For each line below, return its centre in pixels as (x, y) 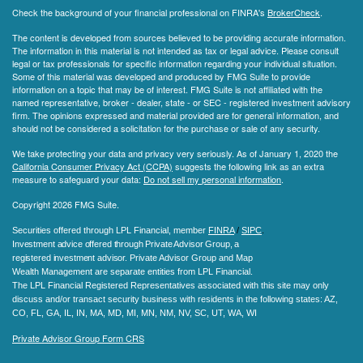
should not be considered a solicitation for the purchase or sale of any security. (166, 128)
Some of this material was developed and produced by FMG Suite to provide (161, 77)
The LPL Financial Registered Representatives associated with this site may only (171, 286)
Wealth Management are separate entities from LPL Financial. (132, 272)
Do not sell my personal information (212, 179)
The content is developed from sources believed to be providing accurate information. (179, 38)
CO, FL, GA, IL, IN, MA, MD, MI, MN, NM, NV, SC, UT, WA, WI (135, 313)
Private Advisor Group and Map (190, 258)
